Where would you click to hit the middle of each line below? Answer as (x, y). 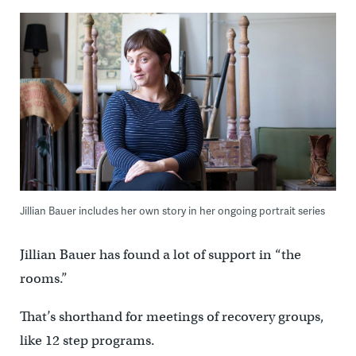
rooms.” (43, 278)
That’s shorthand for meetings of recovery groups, (172, 316)
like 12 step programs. (87, 340)
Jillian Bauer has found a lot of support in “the (160, 254)
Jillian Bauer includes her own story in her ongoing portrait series (172, 210)
